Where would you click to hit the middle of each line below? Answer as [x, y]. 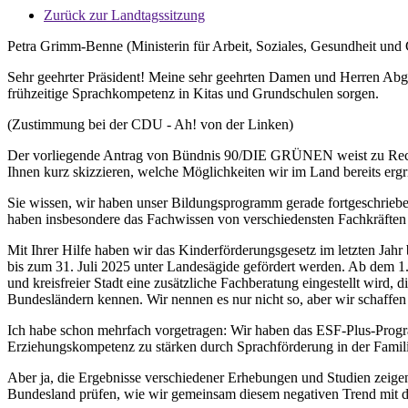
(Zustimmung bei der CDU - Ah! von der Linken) [150, 124]
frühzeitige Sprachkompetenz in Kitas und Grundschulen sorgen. [193, 93]
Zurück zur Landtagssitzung [124, 15]
